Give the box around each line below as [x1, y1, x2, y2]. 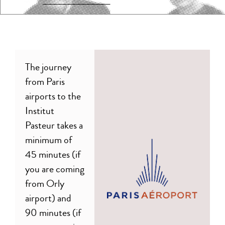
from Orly [25, 176, 64, 191]
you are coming [25, 161, 84, 176]
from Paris [25, 74, 65, 89]
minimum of [25, 132, 72, 147]
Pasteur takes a [25, 118, 83, 133]
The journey [25, 59, 71, 74]
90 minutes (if [25, 205, 81, 220]
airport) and [25, 190, 71, 205]
